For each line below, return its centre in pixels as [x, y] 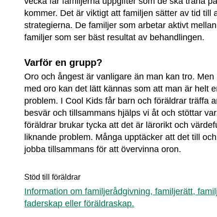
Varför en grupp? [63, 63]
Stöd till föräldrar [53, 177]
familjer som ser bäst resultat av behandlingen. [115, 38]
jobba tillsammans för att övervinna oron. [103, 149]
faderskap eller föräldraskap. [79, 204]
